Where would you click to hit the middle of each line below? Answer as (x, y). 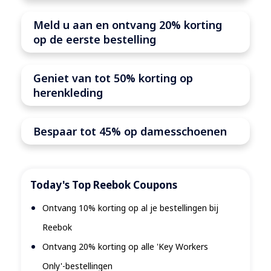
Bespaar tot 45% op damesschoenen (130, 132)
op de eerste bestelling (95, 40)
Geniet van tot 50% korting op (113, 78)
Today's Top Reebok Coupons (104, 185)
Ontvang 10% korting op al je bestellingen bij (130, 208)
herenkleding (68, 93)
